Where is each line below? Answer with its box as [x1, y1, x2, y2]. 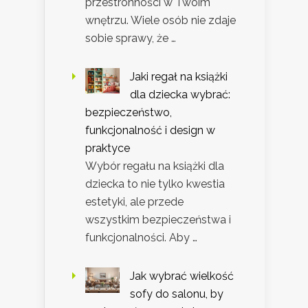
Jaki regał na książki [130, 69, 228, 83]
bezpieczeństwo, [85, 105, 172, 119]
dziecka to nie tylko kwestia [85, 177, 225, 190]
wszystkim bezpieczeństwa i [85, 212, 231, 226]
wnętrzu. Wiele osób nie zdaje [85, 13, 236, 27]
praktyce [85, 141, 130, 155]
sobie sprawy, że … [85, 31, 176, 45]
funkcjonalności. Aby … [85, 230, 197, 244]
